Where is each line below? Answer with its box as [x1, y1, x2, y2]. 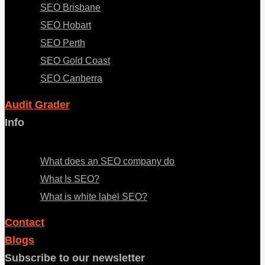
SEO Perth [40, 38, 85, 49]
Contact [5, 216, 44, 229]
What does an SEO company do [40, 156, 174, 166]
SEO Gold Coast [40, 56, 110, 66]
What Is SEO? [40, 173, 99, 184]
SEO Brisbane [40, 2, 101, 13]
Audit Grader [5, 98, 70, 111]
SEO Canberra [40, 73, 102, 84]
